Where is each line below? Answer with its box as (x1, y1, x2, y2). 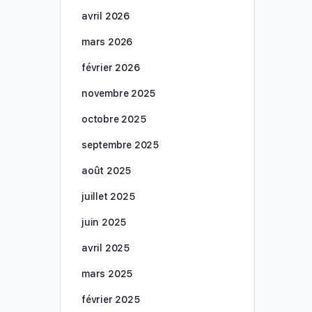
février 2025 (81, 294, 140, 305)
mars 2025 (81, 268, 133, 279)
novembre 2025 (81, 88, 156, 99)
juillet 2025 (81, 191, 135, 202)
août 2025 (81, 165, 132, 176)
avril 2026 (81, 10, 130, 22)
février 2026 (81, 62, 140, 73)
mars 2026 (81, 36, 133, 47)
